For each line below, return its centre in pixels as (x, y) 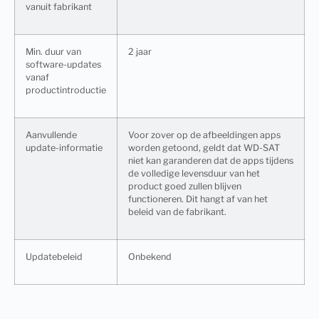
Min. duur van (53, 52)
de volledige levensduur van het (194, 174)
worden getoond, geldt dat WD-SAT (204, 148)
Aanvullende (51, 135)
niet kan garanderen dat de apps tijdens (211, 161)
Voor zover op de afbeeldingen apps (204, 135)
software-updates (63, 65)
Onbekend (150, 257)
